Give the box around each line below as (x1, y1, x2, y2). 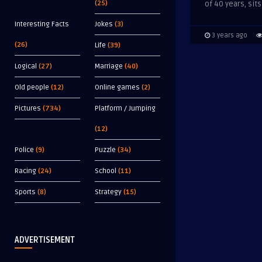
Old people (15, 83, 49, 92)
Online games (95, 83, 140, 92)
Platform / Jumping (95, 104, 156, 113)
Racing (15, 167, 36, 175)
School (95, 167, 116, 175)
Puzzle (95, 146, 116, 154)
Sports (15, 188, 36, 196)
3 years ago (210, 32, 247, 39)
